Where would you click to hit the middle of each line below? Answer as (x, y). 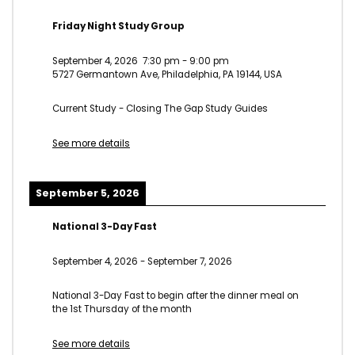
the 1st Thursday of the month (122, 309)
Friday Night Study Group (118, 26)
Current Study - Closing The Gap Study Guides (160, 109)
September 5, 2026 (88, 193)
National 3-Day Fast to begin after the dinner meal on (176, 296)
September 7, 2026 (190, 261)
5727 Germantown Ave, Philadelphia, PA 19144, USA (167, 74)
